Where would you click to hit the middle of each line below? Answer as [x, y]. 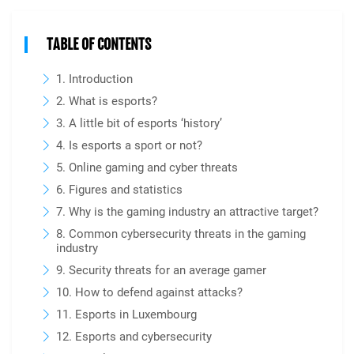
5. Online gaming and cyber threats [147, 168]
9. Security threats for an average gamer [161, 270]
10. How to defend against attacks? [149, 292]
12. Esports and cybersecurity [134, 337]
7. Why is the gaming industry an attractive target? [187, 212]
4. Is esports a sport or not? [129, 145]
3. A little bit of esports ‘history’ [139, 123]
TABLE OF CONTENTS [99, 44]
